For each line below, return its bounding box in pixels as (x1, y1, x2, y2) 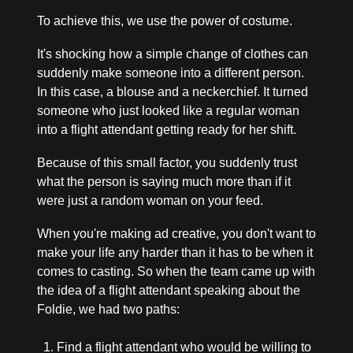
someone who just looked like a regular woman (37, 103, 299, 117)
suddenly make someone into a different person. (37, 65, 304, 80)
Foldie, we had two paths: (37, 302, 183, 316)
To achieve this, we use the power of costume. (37, 13, 292, 28)
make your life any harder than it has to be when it (37, 245, 313, 259)
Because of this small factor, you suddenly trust (37, 155, 297, 169)
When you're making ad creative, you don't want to (37, 226, 316, 240)
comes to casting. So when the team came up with (37, 264, 315, 278)
